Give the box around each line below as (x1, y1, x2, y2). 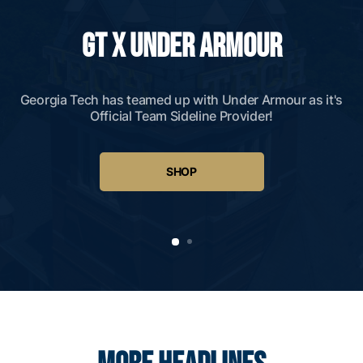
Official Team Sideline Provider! (90, 107, 273, 124)
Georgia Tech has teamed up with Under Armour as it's (19, 91, 344, 108)
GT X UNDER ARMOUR (81, 27, 282, 66)
